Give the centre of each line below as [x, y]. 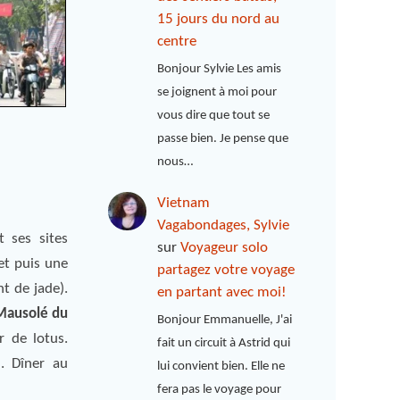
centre [177, 42]
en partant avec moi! [222, 293]
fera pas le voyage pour [220, 389]
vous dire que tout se [214, 115]
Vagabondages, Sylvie [224, 226]
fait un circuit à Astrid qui [224, 343]
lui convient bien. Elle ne [221, 366]
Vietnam [184, 204]
